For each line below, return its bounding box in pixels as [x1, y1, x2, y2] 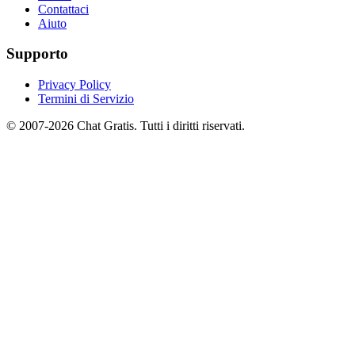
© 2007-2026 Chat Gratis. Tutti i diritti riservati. [6, 118, 245, 132]
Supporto [6, 45, 68, 63]
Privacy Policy [38, 77, 111, 91]
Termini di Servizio [38, 91, 134, 105]
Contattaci [38, 2, 89, 16]
